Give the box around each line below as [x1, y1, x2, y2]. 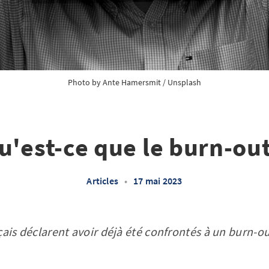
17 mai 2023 [133, 175, 183, 187]
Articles [86, 175, 119, 187]
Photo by [68, 77, 103, 88]
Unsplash [168, 77, 201, 88]
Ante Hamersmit [103, 77, 161, 88]
